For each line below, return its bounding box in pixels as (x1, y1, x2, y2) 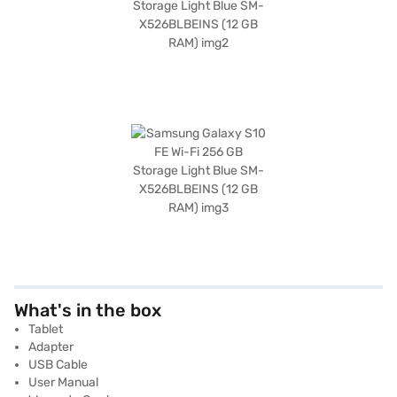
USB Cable (28, 357, 88, 372)
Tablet (28, 322, 63, 337)
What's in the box (14, 300, 161, 321)
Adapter (28, 339, 74, 354)
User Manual (28, 375, 98, 390)
